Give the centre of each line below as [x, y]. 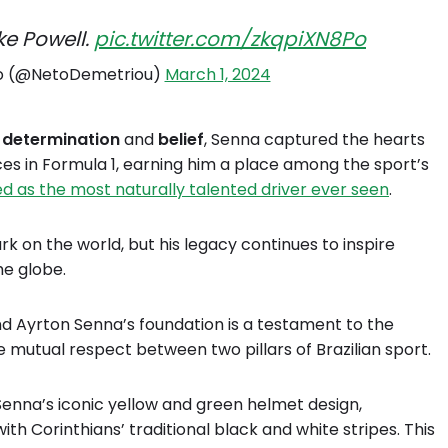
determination [61, 139]
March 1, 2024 [217, 74]
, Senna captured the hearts [314, 139]
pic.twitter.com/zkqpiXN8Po [230, 39]
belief [181, 139]
